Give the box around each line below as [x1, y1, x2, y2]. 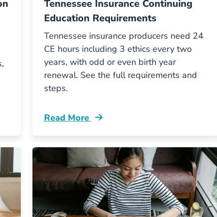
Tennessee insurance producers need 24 [44, 30, 203, 42]
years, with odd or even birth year [44, 56, 176, 68]
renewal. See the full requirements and [44, 69, 197, 81]
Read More [44, 112, 92, 124]
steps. [44, 82, 68, 94]
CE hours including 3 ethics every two [44, 43, 192, 55]
